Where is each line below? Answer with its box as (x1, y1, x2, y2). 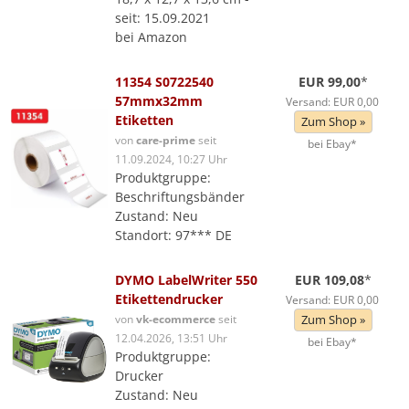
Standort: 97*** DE (115, 226, 232, 244)
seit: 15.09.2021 (115, 9, 210, 26)
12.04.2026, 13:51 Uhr (115, 330, 227, 345)
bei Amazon (115, 28, 187, 46)
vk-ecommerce (136, 311, 215, 326)
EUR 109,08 (295, 271, 365, 288)
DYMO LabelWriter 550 (115, 271, 257, 288)
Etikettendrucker (115, 290, 223, 308)
